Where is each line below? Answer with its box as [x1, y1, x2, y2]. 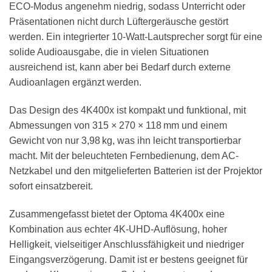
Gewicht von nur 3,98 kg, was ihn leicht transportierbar [9, 135, 241, 146]
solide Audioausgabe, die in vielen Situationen [9, 47, 209, 58]
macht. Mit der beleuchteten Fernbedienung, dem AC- [9, 151, 239, 161]
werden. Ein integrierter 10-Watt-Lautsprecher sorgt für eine [9, 32, 262, 42]
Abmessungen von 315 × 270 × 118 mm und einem [9, 120, 227, 131]
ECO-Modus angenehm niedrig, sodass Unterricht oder [9, 1, 245, 12]
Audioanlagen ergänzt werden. [9, 77, 141, 88]
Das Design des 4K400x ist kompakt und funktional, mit [9, 105, 246, 116]
